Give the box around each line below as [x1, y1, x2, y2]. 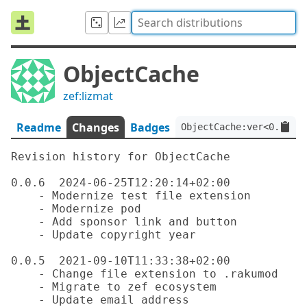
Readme [16, 120, 61, 135]
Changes [72, 120, 119, 135]
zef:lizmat [63, 88, 113, 103]
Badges [130, 120, 170, 135]
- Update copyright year [11, 228, 38, 241]
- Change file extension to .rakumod [11, 267, 38, 280]
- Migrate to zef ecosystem [11, 280, 38, 293]
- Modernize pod [11, 202, 38, 215]
